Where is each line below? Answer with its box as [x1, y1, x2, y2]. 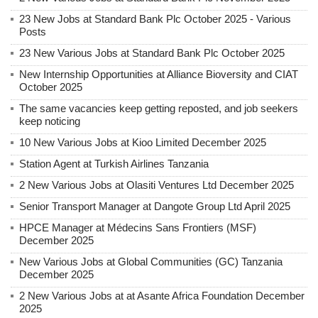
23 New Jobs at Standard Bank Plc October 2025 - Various [19, 13, 291, 26]
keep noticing [19, 115, 80, 128]
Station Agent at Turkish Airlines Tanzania [19, 158, 209, 170]
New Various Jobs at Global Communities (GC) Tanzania [19, 256, 283, 268]
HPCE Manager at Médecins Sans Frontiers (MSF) [19, 221, 256, 234]
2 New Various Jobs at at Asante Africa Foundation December [19, 290, 305, 302]
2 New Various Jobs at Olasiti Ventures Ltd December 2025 [19, 179, 294, 192]
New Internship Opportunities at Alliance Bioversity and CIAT [19, 68, 298, 81]
